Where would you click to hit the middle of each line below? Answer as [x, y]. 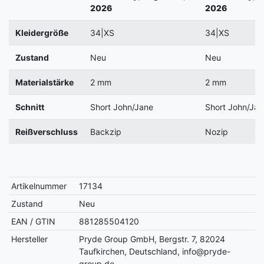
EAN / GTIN [34, 221]
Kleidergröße [42, 32]
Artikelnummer [39, 186]
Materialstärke [44, 82]
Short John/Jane [121, 107]
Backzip [105, 131]
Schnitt [29, 107]
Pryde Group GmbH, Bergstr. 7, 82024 [152, 239]
